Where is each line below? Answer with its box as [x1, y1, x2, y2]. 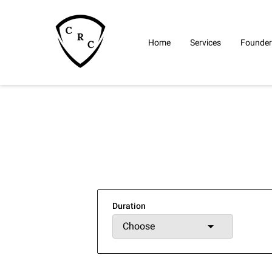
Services [190, 37, 221, 47]
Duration [112, 201, 146, 211]
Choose [123, 220, 155, 232]
